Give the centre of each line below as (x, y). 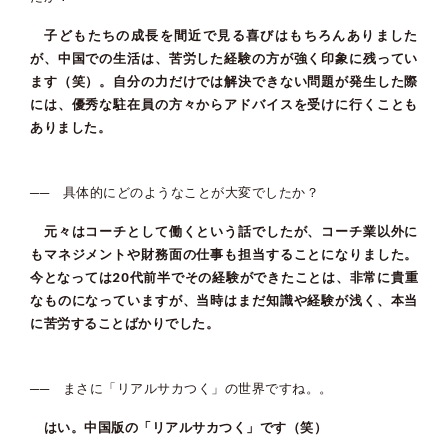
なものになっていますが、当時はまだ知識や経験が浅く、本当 (224, 300)
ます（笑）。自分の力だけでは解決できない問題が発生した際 (224, 81)
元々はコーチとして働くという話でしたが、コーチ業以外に (224, 231)
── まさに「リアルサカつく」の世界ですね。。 (181, 388)
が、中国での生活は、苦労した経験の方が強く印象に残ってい (224, 58)
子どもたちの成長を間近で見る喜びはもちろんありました (224, 35)
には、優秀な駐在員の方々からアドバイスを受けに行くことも (224, 104)
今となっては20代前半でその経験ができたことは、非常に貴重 (224, 277)
